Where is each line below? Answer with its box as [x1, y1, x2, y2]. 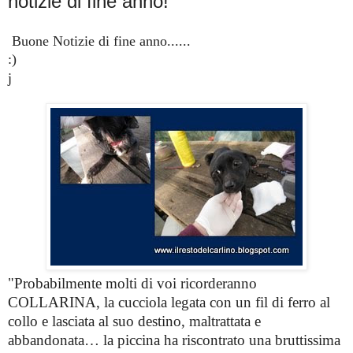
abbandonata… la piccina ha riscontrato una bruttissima [8, 331, 340, 348]
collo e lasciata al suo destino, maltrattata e [8, 312, 261, 329]
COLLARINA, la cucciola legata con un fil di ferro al [8, 293, 330, 310]
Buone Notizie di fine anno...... [12, 32, 191, 49]
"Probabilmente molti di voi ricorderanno [8, 274, 257, 292]
